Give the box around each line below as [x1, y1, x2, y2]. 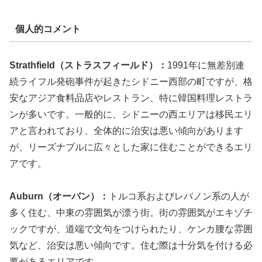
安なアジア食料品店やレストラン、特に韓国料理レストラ [9, 92, 253, 103]
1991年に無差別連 [167, 60, 244, 70]
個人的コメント [15, 24, 81, 35]
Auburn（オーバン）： [9, 191, 109, 202]
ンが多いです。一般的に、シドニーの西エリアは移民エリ [9, 109, 253, 119]
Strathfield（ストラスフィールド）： [9, 60, 167, 70]
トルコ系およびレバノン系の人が [109, 191, 249, 202]
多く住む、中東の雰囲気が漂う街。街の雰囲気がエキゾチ [9, 208, 253, 218]
